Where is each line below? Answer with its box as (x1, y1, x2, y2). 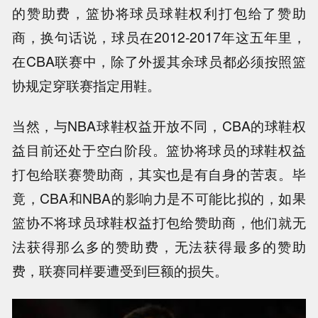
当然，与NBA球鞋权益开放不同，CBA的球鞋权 (12, 116, 306, 136)
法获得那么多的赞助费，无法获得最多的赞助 (12, 236, 306, 257)
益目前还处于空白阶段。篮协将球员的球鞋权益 (12, 140, 306, 160)
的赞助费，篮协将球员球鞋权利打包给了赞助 (12, 3, 306, 23)
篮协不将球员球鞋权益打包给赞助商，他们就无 (12, 212, 306, 233)
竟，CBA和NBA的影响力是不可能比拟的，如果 (12, 188, 306, 209)
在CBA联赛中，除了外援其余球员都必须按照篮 (12, 51, 306, 72)
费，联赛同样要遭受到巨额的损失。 (12, 261, 229, 281)
